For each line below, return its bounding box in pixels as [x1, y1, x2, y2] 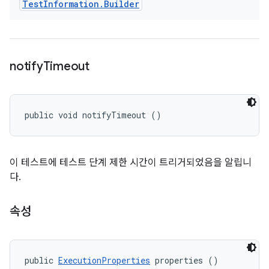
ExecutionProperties [58, 255, 150, 266]
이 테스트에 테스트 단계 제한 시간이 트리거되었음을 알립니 [10, 157, 252, 169]
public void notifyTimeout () [25, 109, 162, 121]
